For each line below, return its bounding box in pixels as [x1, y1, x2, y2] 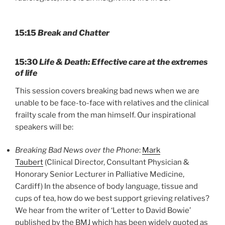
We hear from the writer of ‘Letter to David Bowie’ [15, 206, 191, 215]
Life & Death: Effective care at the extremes [39, 57, 208, 67]
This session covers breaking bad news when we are [15, 86, 199, 95]
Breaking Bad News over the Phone [15, 146, 139, 155]
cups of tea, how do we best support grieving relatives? [15, 194, 209, 203]
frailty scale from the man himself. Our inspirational [15, 110, 196, 120]
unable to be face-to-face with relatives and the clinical [15, 98, 209, 107]
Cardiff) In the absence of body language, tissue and [15, 182, 198, 191]
